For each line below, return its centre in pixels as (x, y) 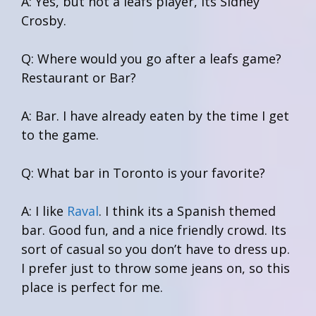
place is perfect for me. (92, 287)
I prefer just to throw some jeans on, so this (156, 268)
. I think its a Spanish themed (187, 211)
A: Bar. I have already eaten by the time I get (155, 115)
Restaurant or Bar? (79, 77)
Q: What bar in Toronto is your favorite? (143, 172)
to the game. (60, 134)
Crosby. (44, 20)
